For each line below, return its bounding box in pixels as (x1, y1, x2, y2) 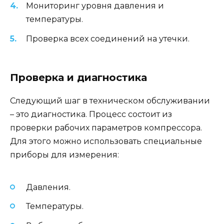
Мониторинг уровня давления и (26, 1, 164, 11)
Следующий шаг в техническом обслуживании (10, 95, 210, 105)
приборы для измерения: (10, 149, 119, 159)
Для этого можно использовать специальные (10, 136, 202, 146)
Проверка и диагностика (10, 71, 147, 83)
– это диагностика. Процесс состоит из (10, 109, 172, 119)
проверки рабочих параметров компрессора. (10, 122, 202, 132)
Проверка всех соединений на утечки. (26, 33, 189, 43)
